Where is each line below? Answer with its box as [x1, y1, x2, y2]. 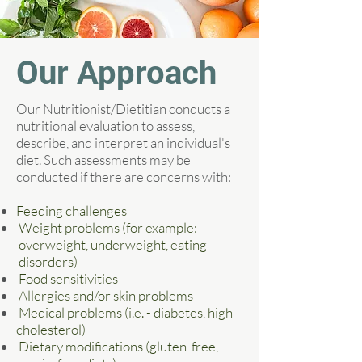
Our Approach [16, 54, 217, 92]
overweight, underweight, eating [16, 236, 209, 253]
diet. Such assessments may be [16, 151, 191, 168]
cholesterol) [16, 321, 86, 338]
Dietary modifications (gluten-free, [16, 338, 218, 355]
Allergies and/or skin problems [16, 287, 193, 304]
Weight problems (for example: [16, 219, 197, 236]
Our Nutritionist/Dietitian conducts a [16, 100, 230, 117]
